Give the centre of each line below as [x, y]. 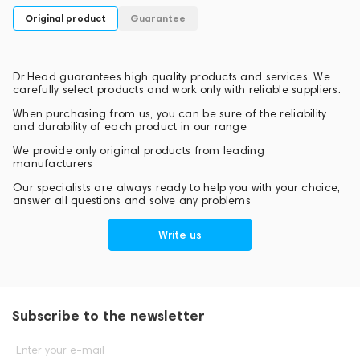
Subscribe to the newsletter [108, 315]
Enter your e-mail [60, 350]
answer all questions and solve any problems [132, 200]
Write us [180, 235]
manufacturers [53, 164]
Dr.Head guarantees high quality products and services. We [172, 77]
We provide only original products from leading [139, 151]
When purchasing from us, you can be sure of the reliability [170, 114]
